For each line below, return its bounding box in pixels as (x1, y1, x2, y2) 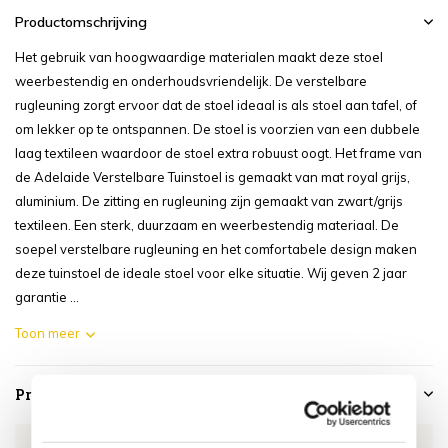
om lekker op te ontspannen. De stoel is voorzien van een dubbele (15, 121, 420, 137)
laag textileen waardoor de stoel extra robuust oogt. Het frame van (15, 145, 422, 161)
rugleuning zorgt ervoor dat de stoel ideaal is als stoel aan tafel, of (15, 97, 417, 113)
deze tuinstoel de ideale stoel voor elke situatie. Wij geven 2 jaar (15, 265, 407, 281)
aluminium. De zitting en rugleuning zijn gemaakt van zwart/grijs (15, 193, 403, 209)
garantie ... (15, 289, 79, 305)
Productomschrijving (15, 13, 147, 31)
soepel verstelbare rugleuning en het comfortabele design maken (15, 241, 417, 257)
